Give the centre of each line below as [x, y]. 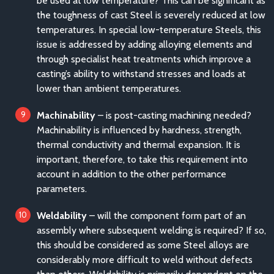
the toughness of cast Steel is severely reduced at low [151, 15]
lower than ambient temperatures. [109, 88]
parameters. [62, 189]
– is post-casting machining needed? [173, 115]
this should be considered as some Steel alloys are [143, 245]
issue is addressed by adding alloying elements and [144, 44]
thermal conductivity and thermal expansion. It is [139, 145]
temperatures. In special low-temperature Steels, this [149, 30]
